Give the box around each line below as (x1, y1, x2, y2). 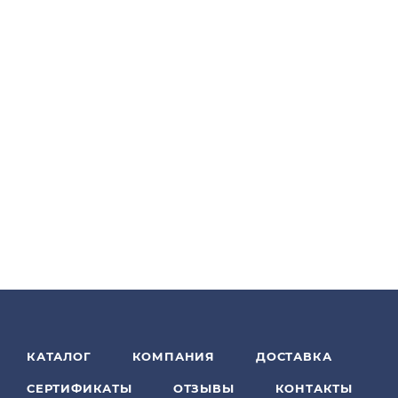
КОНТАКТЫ (275, 381, 354, 395)
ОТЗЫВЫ (172, 381, 235, 395)
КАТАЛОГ (27, 349, 92, 363)
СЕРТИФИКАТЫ (27, 381, 132, 395)
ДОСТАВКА (256, 349, 332, 363)
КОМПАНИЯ (131, 349, 216, 363)
